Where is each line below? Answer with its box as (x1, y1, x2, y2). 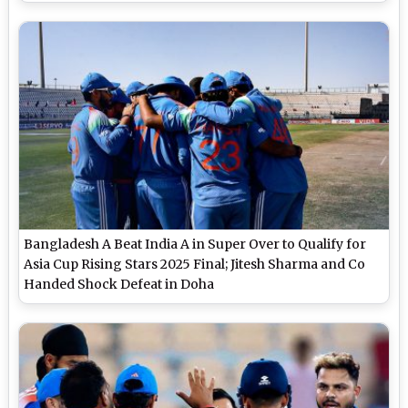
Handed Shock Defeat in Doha (24, 276, 215, 293)
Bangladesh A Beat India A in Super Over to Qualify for (24, 236, 367, 253)
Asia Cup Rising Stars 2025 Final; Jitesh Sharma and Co (24, 256, 366, 273)
